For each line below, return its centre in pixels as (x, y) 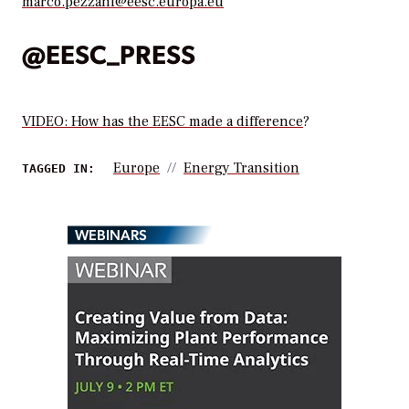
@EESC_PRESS (109, 53)
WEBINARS (111, 235)
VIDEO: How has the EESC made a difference (163, 122)
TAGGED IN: (58, 169)
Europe (136, 168)
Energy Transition (241, 168)
